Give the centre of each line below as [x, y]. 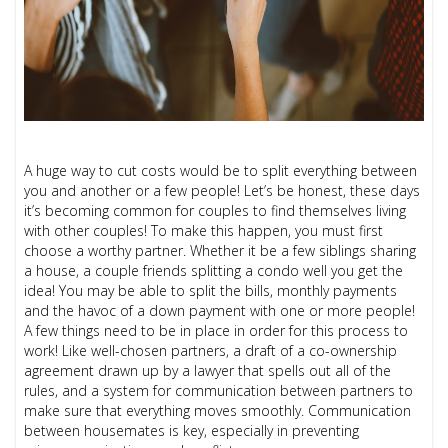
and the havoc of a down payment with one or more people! [220, 311]
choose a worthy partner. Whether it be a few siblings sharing [220, 251]
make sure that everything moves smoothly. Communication [218, 411]
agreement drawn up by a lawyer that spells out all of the [208, 371]
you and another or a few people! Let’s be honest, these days [222, 191]
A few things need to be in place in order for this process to [216, 331]
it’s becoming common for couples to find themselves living [215, 211]
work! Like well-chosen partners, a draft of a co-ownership [211, 351]
